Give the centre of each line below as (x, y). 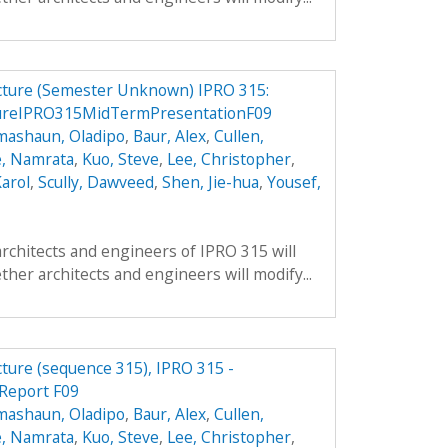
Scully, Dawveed (95, 182)
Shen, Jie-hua (210, 182)
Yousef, (293, 182)
